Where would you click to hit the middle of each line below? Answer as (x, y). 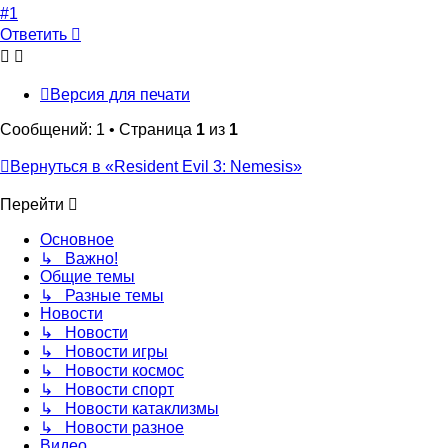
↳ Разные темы (102, 296)
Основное (77, 240)
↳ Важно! (79, 259)
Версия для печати (120, 95)
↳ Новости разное (112, 428)
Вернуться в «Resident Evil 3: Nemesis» (156, 167)
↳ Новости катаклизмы (129, 409)
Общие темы (87, 277)
